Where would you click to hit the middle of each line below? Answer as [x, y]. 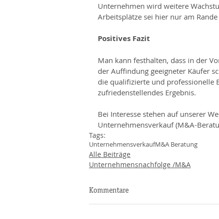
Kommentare [109, 190]
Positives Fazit [124, 38]
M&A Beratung [176, 144]
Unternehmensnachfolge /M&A [140, 164]
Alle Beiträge [110, 154]
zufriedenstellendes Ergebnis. [147, 92]
